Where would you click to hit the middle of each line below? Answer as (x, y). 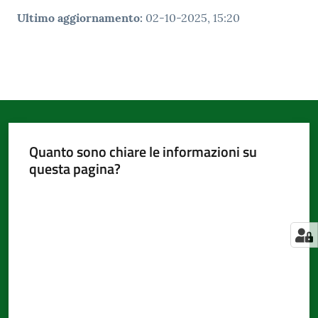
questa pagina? (75, 168)
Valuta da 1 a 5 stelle (71, 194)
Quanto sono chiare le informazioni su (143, 151)
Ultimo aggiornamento (78, 18)
